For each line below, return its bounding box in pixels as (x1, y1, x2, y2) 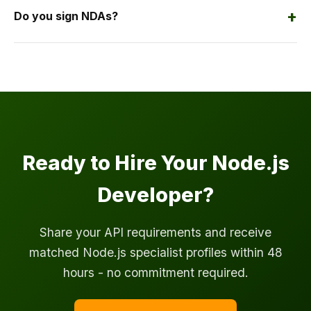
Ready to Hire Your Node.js (22, 151, 289, 176)
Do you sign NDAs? (14, 9, 118, 24)
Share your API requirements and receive (40, 225, 271, 240)
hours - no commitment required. (62, 265, 249, 280)
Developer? (97, 183, 214, 208)
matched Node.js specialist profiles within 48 (28, 245, 283, 260)
